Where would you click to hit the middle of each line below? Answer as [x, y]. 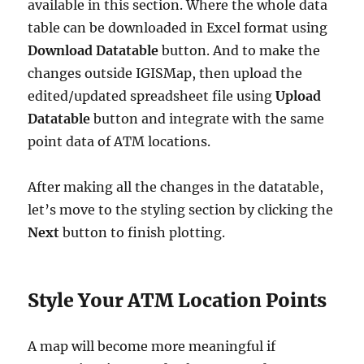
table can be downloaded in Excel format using [178, 27]
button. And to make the [241, 50]
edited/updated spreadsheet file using [152, 95]
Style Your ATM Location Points [178, 300]
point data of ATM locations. [121, 141]
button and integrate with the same [208, 118]
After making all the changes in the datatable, [176, 186]
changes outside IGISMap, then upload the [165, 73]
